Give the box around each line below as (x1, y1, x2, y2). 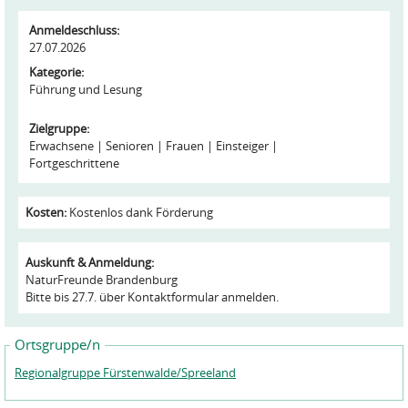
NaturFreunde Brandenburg (25, 271, 178, 288)
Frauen (166, 138, 204, 154)
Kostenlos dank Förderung (69, 204, 213, 220)
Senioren (106, 138, 154, 154)
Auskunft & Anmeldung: (25, 254, 157, 270)
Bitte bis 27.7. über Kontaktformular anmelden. (25, 289, 279, 305)
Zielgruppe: (29, 120, 92, 137)
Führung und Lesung (29, 81, 142, 97)
